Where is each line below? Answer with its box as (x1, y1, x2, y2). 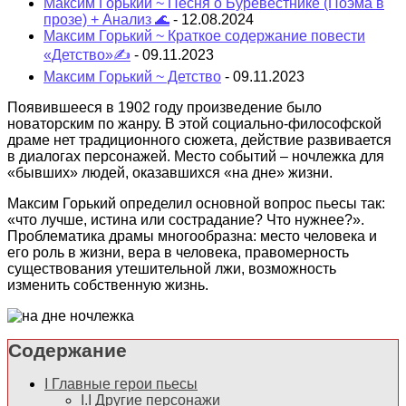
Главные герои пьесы (52, 375, 198, 391)
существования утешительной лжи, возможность (7, 260, 336, 276)
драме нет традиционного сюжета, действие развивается (7, 131, 391, 148)
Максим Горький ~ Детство (43, 68, 221, 84)
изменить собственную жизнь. (7, 276, 208, 293)
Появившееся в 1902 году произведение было (7, 99, 322, 115)
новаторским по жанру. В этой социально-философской (7, 115, 382, 131)
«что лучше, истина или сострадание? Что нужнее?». (7, 211, 364, 227)
